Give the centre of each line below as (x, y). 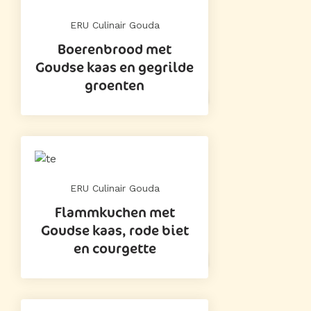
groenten (115, 85)
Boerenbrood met (115, 49)
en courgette (115, 248)
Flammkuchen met (115, 212)
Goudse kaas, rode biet (115, 230)
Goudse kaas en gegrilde (115, 67)
